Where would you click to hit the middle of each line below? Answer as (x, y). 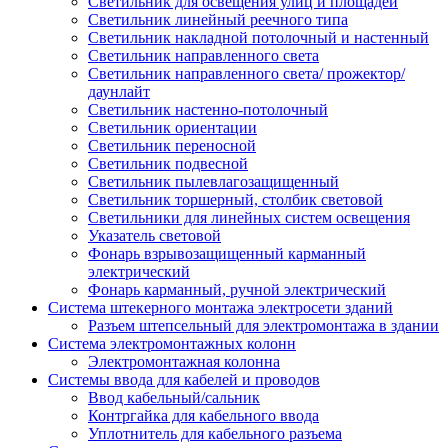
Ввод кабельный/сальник (174, 397)
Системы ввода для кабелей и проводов (184, 379)
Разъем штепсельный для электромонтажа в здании (263, 325)
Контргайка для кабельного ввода (203, 415)
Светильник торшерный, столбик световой (235, 199)
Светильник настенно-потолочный (208, 109)
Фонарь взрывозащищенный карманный (227, 253)
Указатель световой (154, 235)
